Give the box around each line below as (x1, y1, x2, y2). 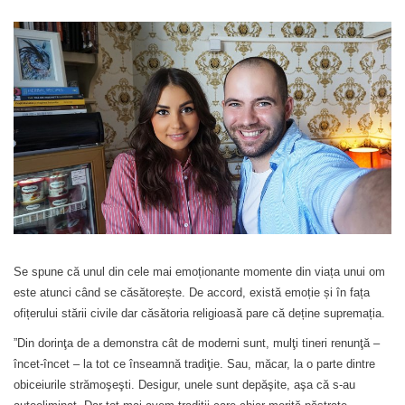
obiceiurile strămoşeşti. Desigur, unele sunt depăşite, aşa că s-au (14, 377, 355, 391)
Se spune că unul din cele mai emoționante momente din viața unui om (14, 264, 385, 278)
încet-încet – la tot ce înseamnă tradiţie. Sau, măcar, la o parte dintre (14, 356, 375, 371)
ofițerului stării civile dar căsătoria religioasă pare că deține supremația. (14, 306, 385, 320)
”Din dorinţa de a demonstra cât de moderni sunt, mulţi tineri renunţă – (14, 335, 380, 350)
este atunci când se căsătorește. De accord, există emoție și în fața (14, 285, 370, 299)
